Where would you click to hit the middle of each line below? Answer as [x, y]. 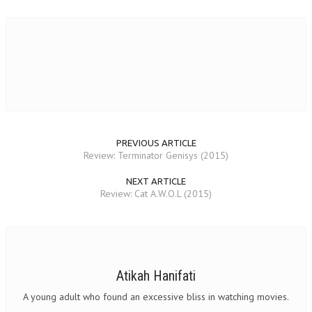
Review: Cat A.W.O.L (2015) [156, 194]
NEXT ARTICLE [156, 181]
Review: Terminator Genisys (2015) [156, 155]
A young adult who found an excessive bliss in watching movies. [156, 297]
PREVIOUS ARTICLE [156, 143]
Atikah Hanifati [156, 276]
